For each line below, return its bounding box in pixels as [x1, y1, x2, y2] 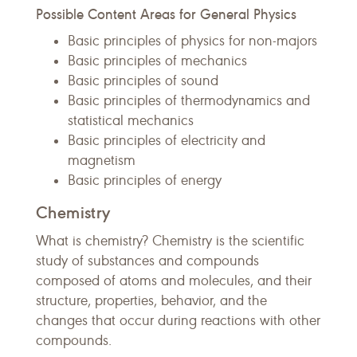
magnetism [68, 151, 135, 169]
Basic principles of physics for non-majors [68, 32, 317, 49]
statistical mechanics [68, 112, 194, 129]
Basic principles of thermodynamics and [68, 92, 310, 109]
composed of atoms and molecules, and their [36, 272, 312, 289]
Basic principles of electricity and [68, 131, 265, 149]
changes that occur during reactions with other [36, 312, 320, 329]
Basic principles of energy [68, 171, 222, 189]
